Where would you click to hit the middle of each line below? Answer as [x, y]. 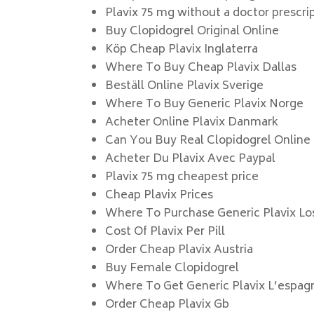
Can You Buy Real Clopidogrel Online [208, 141]
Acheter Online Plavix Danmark [192, 123]
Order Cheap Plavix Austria [179, 250]
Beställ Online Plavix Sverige [185, 86]
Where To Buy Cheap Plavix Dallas [201, 68]
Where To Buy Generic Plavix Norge [205, 104]
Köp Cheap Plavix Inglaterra [182, 50]
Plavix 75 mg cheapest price [182, 177]
